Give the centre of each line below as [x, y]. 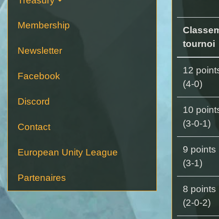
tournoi [199, 44]
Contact [34, 127]
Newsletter [40, 50]
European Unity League [68, 152]
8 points [199, 189]
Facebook [39, 76]
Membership [44, 25]
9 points [199, 149]
